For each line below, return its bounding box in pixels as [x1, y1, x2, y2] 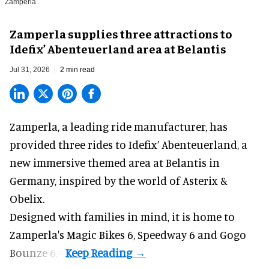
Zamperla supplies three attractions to [10, 25, 232, 41]
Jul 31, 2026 [10, 65, 50, 74]
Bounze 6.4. [10, 245, 65, 259]
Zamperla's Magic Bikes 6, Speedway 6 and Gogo [10, 227, 246, 241]
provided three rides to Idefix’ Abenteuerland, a [10, 137, 247, 151]
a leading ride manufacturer [62, 119, 205, 133]
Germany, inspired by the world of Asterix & [10, 173, 228, 187]
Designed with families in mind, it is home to [10, 209, 235, 223]
